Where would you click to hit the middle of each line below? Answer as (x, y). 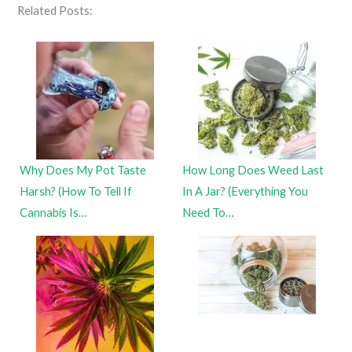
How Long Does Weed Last (253, 170)
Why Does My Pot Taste (83, 170)
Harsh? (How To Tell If (76, 192)
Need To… (208, 213)
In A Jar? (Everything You (245, 192)
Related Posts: (55, 10)
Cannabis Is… (54, 213)
